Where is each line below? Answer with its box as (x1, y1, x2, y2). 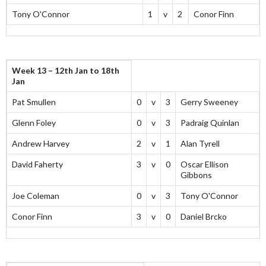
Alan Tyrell (180, 138, 220, 149)
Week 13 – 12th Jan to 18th (12, 65, 119, 76)
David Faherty (12, 159, 63, 170)
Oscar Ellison (180, 159, 229, 170)
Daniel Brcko (180, 211, 227, 222)
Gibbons (180, 170, 212, 180)
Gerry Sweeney (180, 97, 238, 107)
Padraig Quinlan (180, 118, 239, 128)
